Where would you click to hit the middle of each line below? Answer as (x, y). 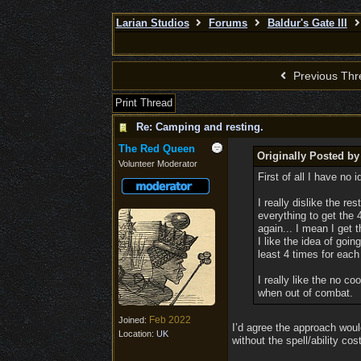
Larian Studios (152, 23)
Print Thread (143, 103)
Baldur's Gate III (307, 23)
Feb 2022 (170, 320)
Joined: (133, 320)
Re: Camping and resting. (199, 127)
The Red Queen (156, 149)
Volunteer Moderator (158, 164)
